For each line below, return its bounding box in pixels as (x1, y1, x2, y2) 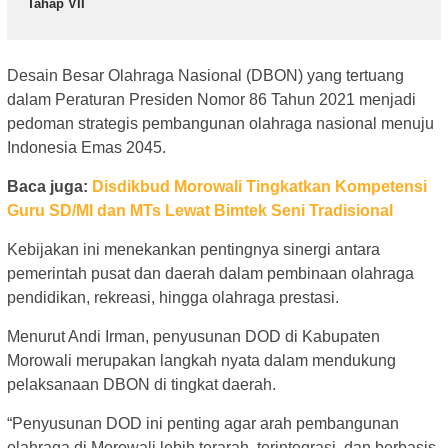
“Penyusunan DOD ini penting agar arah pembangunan (7, 414, 399, 432)
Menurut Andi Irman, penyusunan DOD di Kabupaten (7, 327, 380, 345)
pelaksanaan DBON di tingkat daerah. (7, 375, 276, 393)
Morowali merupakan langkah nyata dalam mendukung (7, 351, 396, 369)
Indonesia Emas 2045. (7, 138, 166, 156)
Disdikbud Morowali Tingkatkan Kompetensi (92, 177, 427, 195)
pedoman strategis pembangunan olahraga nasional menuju (7, 114, 434, 132)
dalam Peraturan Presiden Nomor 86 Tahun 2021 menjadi (7, 90, 416, 108)
